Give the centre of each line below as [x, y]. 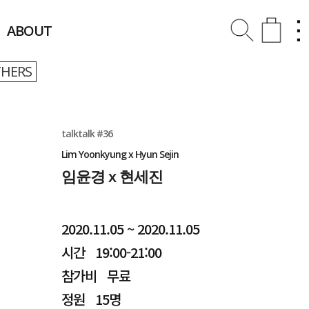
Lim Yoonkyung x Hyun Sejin [120, 154]
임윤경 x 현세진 [112, 176]
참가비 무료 [96, 276]
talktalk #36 [87, 133]
